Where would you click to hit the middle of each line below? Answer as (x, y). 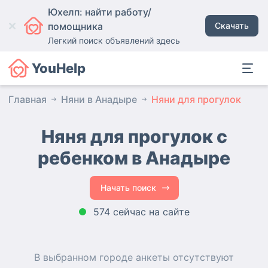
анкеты (153, 257)
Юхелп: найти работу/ (99, 12)
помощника (75, 26)
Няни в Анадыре (99, 99)
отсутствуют (202, 257)
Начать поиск (128, 188)
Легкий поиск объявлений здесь (114, 40)
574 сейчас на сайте (141, 212)
